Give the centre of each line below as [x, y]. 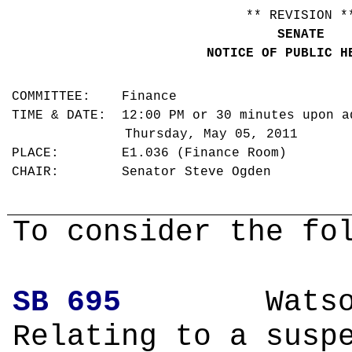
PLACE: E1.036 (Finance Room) [154, 154]
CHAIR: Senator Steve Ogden [146, 172]
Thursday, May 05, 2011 [216, 135]
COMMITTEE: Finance [99, 97]
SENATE [301, 35]
